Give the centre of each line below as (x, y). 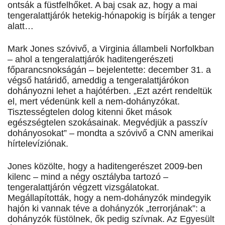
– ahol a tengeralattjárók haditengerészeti (90, 60)
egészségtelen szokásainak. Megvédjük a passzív (107, 123)
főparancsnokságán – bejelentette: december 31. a (109, 70)
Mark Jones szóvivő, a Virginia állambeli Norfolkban (111, 49)
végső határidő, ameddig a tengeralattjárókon (98, 81)
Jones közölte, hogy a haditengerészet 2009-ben (105, 166)
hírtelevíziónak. (38, 144)
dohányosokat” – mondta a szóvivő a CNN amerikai (110, 133)
